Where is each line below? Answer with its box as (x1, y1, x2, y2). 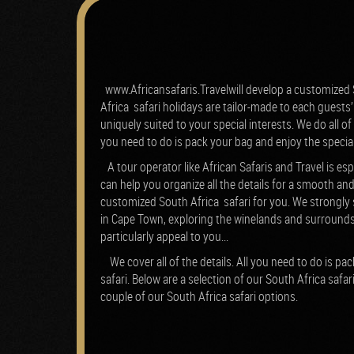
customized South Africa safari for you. (100, 192, 292, 210)
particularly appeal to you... (100, 227, 228, 245)
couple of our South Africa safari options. (100, 287, 298, 305)
